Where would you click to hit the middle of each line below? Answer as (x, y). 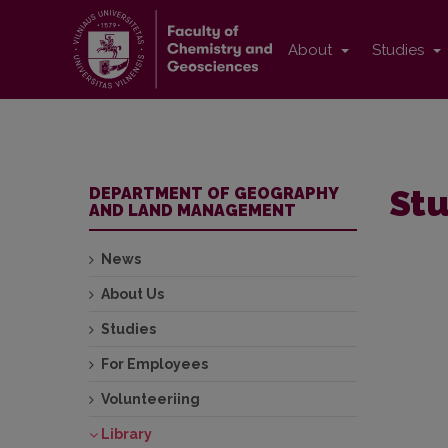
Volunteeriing (150, 399)
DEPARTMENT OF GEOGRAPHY (214, 194)
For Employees (154, 364)
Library (126, 434)
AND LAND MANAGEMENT (192, 211)
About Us (132, 294)
